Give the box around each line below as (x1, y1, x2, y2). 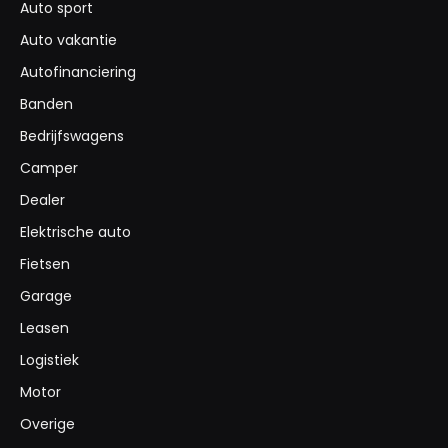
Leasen (20, 318, 69, 339)
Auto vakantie (20, 30, 117, 51)
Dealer (20, 190, 65, 211)
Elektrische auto (20, 222, 131, 243)
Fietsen (20, 254, 70, 275)
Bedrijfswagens (20, 126, 124, 147)
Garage (20, 286, 72, 307)
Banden (20, 94, 73, 115)
